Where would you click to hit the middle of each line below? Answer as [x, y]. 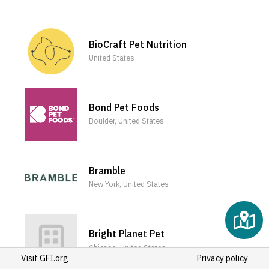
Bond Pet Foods [124, 107]
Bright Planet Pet [127, 234]
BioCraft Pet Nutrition [138, 44]
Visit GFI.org [45, 258]
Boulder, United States [127, 121]
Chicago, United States [128, 247]
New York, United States [129, 184]
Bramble [107, 171]
